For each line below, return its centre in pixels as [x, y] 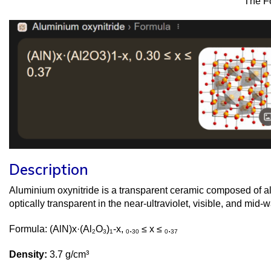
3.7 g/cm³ [69, 254]
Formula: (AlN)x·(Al [51, 229]
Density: [29, 254]
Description [49, 169]
